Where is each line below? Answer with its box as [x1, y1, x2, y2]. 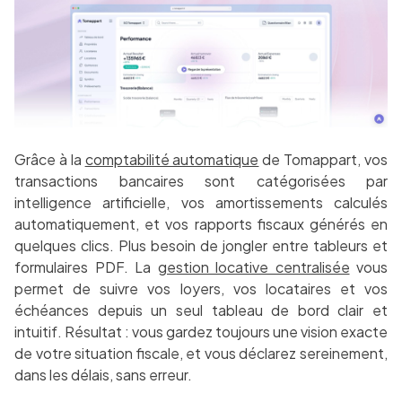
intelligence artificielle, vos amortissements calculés [14, 193, 388, 213]
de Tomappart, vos [258, 150, 389, 170]
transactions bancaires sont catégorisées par [14, 171, 388, 191]
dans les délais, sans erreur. [14, 365, 192, 385]
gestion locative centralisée [157, 258, 350, 277]
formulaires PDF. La [14, 258, 158, 277]
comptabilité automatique [84, 150, 259, 170]
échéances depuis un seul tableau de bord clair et [14, 301, 388, 320]
